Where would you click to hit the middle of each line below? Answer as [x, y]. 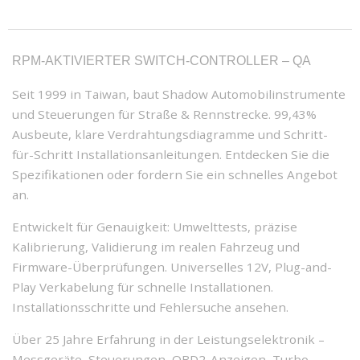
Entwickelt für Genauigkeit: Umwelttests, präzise [155, 226]
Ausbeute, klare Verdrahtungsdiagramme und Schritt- [170, 134]
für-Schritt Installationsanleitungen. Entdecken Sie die [171, 154]
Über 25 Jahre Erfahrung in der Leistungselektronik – [168, 339]
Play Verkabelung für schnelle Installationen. [143, 286]
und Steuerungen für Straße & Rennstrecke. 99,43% [164, 114]
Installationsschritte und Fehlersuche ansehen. [150, 307]
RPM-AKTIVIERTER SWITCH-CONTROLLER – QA [162, 60]
